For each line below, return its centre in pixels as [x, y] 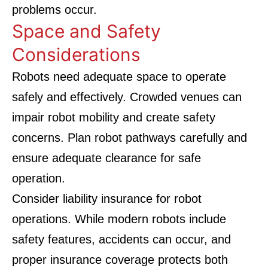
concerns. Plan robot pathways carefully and [130, 138]
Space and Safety [86, 31]
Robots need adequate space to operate [119, 77]
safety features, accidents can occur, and [121, 239]
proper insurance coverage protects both [120, 260]
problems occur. [54, 10]
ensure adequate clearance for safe [106, 158]
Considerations [76, 54]
